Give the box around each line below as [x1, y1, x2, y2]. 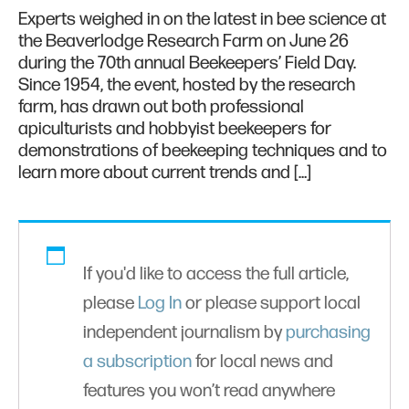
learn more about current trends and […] [18, 162, 311, 184]
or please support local [182, 292, 361, 315]
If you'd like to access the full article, [83, 263, 349, 286]
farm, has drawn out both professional [18, 96, 304, 119]
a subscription [83, 351, 192, 373]
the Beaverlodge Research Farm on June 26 [18, 30, 349, 53]
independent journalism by [83, 321, 286, 344]
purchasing [286, 321, 371, 344]
